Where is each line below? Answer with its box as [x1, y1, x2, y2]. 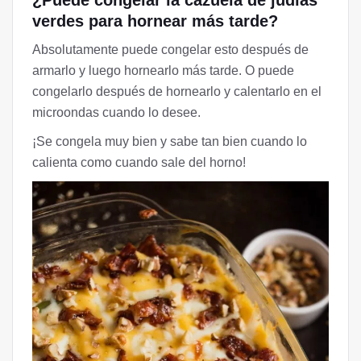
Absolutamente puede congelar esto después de [32, 43, 309, 57]
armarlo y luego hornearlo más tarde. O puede [32, 64, 294, 78]
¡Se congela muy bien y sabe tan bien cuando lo [32, 135, 307, 149]
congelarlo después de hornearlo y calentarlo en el [32, 85, 322, 99]
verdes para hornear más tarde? [32, 12, 278, 31]
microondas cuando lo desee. [32, 106, 201, 120]
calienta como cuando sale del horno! [32, 156, 246, 170]
